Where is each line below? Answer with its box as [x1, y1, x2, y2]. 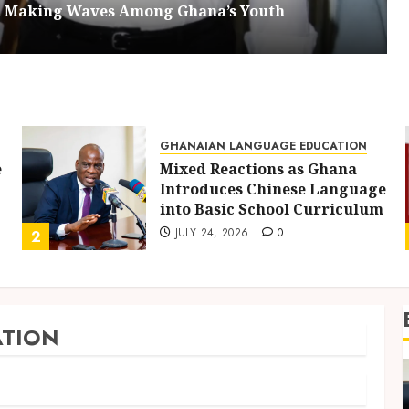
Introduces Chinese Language [160, 179, 386, 199]
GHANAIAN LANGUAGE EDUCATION [160, 138, 367, 154]
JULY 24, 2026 [174, 225, 249, 241]
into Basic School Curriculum [160, 199, 383, 219]
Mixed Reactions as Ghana [160, 159, 357, 179]
